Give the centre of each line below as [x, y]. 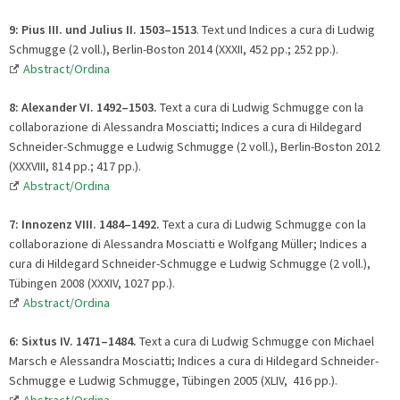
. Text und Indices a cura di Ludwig [286, 29]
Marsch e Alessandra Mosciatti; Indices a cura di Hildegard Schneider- [194, 360]
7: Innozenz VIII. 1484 [67, 224]
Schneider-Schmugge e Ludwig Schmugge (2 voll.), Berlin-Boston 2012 [195, 146]
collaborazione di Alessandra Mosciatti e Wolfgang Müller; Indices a [188, 243]
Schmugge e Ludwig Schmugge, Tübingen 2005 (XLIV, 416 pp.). [173, 380]
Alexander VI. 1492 [71, 107]
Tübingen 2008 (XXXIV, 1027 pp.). [92, 283]
